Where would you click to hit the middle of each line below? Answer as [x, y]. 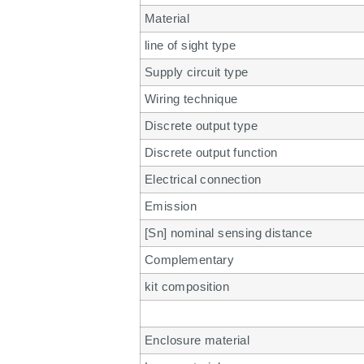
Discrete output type [201, 125]
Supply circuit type [197, 71]
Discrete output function [211, 152]
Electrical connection [203, 179]
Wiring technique [191, 98]
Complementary [190, 259]
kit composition [187, 286]
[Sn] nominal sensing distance [229, 232]
